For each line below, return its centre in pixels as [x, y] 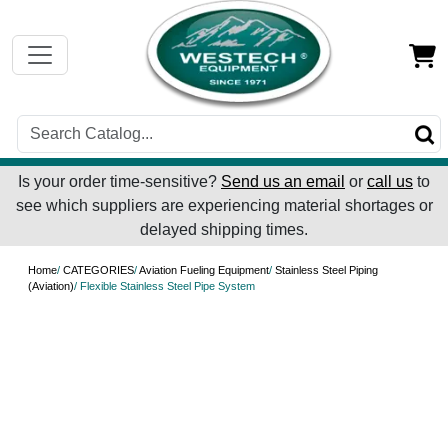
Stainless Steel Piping [326, 270]
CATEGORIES [98, 270]
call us [390, 182]
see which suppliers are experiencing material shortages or [224, 206]
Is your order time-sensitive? [119, 182]
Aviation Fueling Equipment [204, 270]
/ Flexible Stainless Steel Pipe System [164, 286]
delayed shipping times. [224, 230]
